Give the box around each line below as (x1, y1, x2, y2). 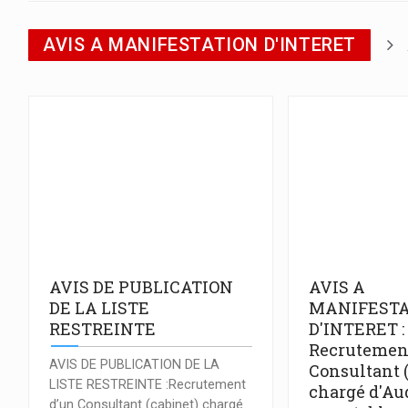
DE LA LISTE (49, 297, 149, 320)
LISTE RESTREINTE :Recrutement (49, 376, 246, 393)
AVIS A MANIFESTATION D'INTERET (43, 34, 356, 56)
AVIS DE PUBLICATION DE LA (49, 356, 219, 372)
